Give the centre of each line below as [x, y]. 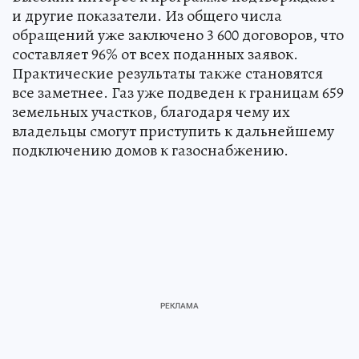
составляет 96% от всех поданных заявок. [155, 54]
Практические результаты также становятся [167, 73]
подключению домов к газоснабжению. [150, 150]
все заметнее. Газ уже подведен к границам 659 [178, 92]
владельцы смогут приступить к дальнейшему [173, 131]
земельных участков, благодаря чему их [151, 111]
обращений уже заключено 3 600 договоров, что [178, 34]
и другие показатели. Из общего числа [147, 15]
